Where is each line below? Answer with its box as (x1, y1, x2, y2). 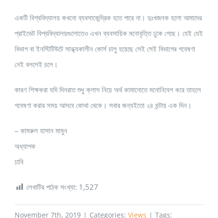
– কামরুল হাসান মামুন (15, 126, 67, 135)
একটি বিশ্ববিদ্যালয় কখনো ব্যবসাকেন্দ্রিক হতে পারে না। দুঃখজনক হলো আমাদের (15, 13, 202, 22)
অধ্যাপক (15, 141, 36, 151)
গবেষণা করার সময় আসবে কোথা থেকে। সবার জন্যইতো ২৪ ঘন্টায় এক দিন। (15, 100, 192, 110)
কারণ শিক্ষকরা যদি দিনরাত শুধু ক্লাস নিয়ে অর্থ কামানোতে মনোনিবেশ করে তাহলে (15, 85, 201, 94)
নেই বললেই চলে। (15, 59, 58, 69)
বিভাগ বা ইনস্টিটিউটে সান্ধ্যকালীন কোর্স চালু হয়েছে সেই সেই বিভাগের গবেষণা (15, 44, 195, 54)
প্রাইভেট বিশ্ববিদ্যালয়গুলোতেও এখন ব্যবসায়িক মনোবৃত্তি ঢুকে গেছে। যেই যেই (15, 28, 203, 38)
